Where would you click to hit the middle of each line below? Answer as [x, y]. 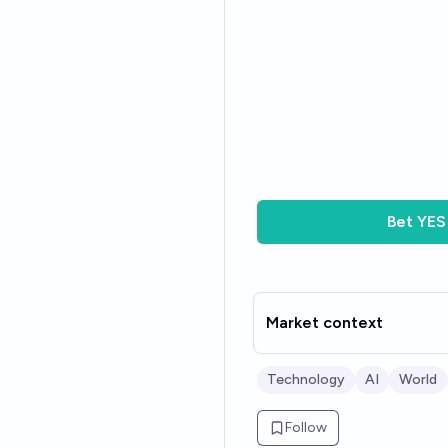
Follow [306, 427]
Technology [306, 379]
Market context [324, 322]
